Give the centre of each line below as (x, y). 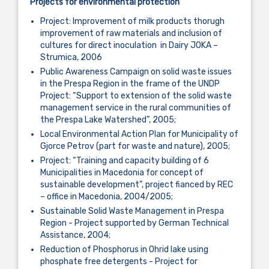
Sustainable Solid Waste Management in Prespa (132, 211)
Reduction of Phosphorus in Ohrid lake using (124, 250)
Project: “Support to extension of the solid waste (136, 96)
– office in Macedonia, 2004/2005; (107, 197)
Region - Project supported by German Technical (134, 223)
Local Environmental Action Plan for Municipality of (139, 134)
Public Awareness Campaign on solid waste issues (136, 72)
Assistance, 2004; (75, 235)
